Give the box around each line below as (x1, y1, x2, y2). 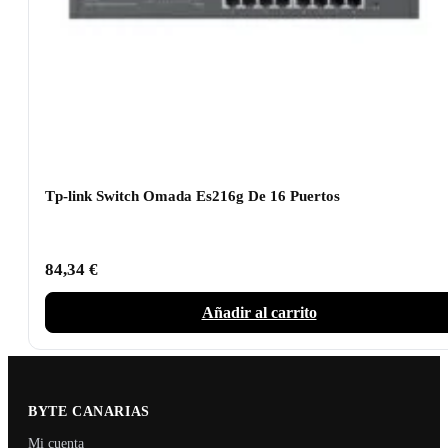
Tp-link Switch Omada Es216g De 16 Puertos (45, 187, 340, 204)
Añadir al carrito (201, 304, 317, 322)
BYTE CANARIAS (28, 404, 150, 420)
